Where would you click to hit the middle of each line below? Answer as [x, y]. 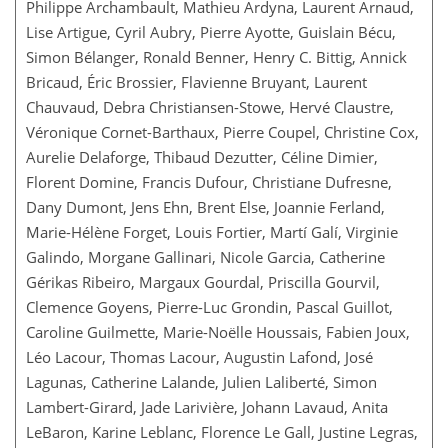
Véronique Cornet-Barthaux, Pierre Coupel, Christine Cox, [222, 131]
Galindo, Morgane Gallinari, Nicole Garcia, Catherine [205, 256]
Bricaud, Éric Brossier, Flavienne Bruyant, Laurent [196, 81]
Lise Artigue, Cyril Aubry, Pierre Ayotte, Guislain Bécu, [211, 31]
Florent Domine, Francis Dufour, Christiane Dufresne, [209, 181]
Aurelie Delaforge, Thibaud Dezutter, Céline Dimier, [202, 156]
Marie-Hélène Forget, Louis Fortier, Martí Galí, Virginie [212, 231]
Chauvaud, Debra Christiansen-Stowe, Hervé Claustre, [210, 106]
